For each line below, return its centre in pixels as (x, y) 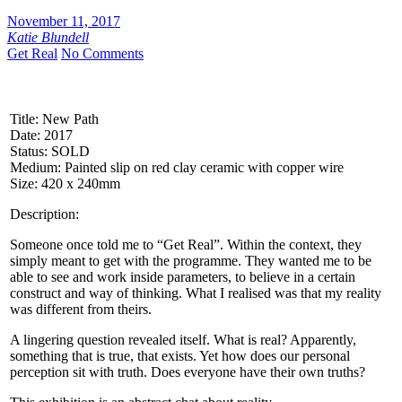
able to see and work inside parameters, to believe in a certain (183, 277)
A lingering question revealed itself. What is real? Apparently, (183, 340)
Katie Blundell (48, 38)
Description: (44, 214)
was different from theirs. (81, 310)
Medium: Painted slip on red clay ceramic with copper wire (177, 168)
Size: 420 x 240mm (65, 184)
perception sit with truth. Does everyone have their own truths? (188, 372)
